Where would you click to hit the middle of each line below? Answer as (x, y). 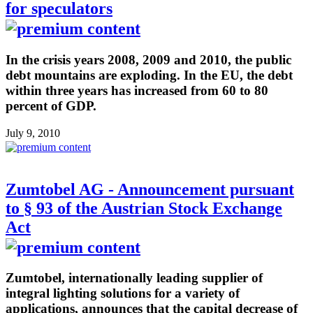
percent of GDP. (51, 105)
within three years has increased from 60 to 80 (137, 90)
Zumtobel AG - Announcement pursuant (150, 189)
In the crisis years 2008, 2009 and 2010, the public (148, 59)
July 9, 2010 (33, 133)
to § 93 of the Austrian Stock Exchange (144, 208)
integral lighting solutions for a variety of (123, 293)
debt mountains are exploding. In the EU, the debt (149, 75)
